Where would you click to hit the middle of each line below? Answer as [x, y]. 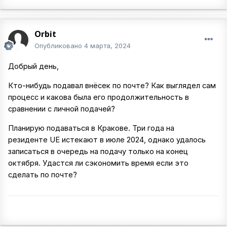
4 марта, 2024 [107, 46]
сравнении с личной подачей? [62, 109]
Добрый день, [33, 67]
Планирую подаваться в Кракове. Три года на [91, 128]
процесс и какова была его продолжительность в [99, 97]
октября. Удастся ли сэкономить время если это [98, 163]
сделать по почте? [43, 175]
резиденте [28, 140]
